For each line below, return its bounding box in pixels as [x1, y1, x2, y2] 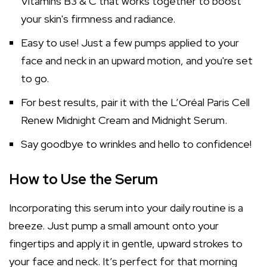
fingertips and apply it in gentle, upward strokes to [9, 237, 243, 250]
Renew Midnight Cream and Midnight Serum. [21, 113, 227, 127]
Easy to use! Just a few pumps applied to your [21, 36, 239, 49]
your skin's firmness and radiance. [21, 12, 175, 26]
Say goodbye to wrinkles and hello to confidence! [21, 137, 252, 151]
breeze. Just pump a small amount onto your [9, 219, 219, 232]
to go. [21, 72, 49, 85]
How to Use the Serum [9, 170, 158, 188]
